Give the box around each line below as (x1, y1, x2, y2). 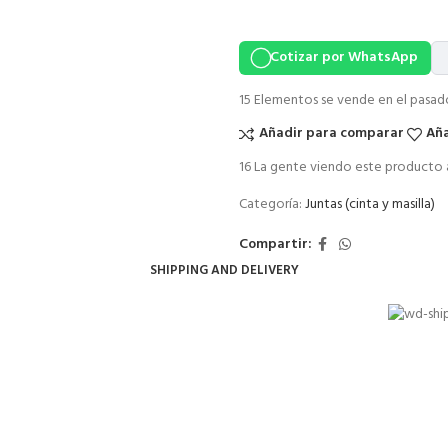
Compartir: (239, 233, 312, 257)
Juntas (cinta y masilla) (305, 192, 435, 216)
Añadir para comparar (258, 122, 404, 146)
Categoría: (239, 192, 302, 216)
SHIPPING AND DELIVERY (149, 259, 299, 281)
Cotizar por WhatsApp (269, 45, 418, 69)
